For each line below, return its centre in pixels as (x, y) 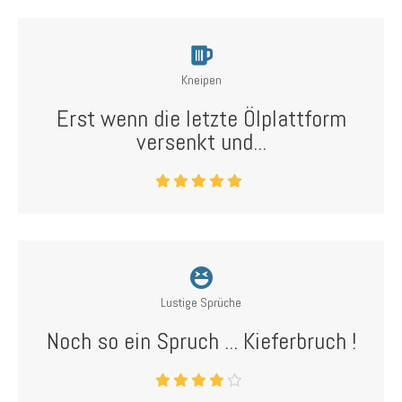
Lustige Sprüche (201, 302)
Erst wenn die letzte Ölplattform (201, 119)
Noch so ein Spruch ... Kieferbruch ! (201, 341)
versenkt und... (201, 142)
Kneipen (201, 80)
